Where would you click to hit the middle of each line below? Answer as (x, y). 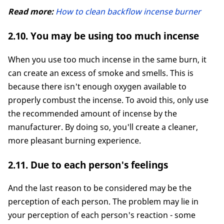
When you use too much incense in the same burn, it (107, 59)
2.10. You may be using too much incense (103, 36)
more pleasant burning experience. (74, 140)
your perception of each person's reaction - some (102, 215)
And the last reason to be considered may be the (100, 188)
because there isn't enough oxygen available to (97, 86)
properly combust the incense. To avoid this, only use (108, 100)
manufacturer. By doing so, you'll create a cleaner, (103, 127)
